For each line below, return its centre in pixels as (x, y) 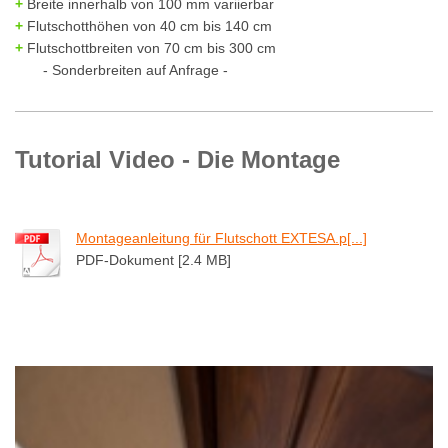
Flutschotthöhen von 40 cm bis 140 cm (147, 26)
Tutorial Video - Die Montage (177, 160)
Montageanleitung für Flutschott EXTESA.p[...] (221, 238)
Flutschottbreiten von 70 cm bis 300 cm (149, 48)
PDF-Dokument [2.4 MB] (153, 260)
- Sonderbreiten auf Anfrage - (121, 70)
